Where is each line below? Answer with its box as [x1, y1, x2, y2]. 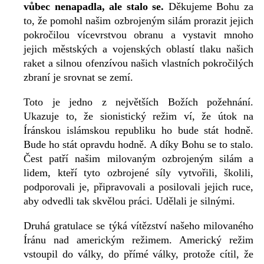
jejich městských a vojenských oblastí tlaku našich [24, 43, 253, 55]
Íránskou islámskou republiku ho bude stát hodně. [24, 124, 253, 137]
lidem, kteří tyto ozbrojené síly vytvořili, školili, [24, 167, 253, 179]
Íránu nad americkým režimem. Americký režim [24, 234, 253, 246]
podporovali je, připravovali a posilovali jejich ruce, [24, 181, 253, 193]
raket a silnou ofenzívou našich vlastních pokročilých [24, 57, 253, 70]
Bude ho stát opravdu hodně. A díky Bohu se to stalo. [24, 138, 253, 151]
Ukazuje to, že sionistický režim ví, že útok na [24, 110, 253, 123]
